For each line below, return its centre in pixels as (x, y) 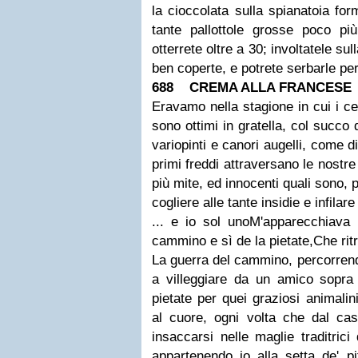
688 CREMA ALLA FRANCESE (254, 88)
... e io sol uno (201, 222)
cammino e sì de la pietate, (233, 241)
